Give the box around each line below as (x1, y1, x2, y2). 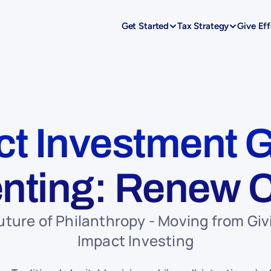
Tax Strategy (177, 21, 229, 31)
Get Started (121, 21, 169, 31)
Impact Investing (77, 230, 194, 250)
